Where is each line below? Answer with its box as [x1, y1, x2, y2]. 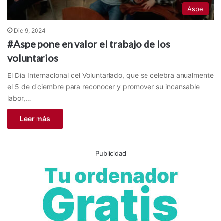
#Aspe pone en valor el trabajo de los [7, 37, 170, 50]
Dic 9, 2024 [14, 26, 46, 34]
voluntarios [7, 51, 58, 64]
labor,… [7, 93, 31, 102]
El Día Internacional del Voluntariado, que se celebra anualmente [7, 71, 214, 79]
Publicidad [95, 149, 126, 157]
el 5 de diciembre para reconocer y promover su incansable [7, 82, 200, 91]
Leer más [20, 114, 50, 123]
